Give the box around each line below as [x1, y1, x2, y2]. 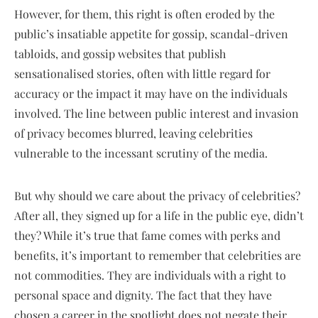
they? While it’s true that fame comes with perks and [14, 227, 280, 243]
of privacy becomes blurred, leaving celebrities [14, 125, 253, 141]
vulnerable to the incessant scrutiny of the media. [14, 145, 268, 160]
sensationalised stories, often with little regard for [14, 65, 270, 81]
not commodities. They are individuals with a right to [14, 267, 286, 283]
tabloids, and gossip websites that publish [14, 45, 226, 61]
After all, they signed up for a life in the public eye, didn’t [14, 207, 304, 223]
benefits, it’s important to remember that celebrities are [14, 247, 301, 263]
